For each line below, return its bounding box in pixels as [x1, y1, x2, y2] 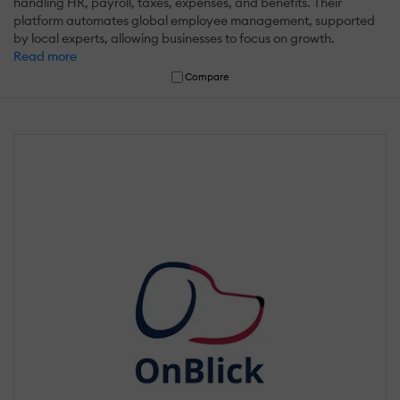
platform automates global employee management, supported [13, 12, 375, 29]
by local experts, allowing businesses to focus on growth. [13, 30, 335, 47]
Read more [13, 48, 77, 65]
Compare [185, 71, 229, 84]
